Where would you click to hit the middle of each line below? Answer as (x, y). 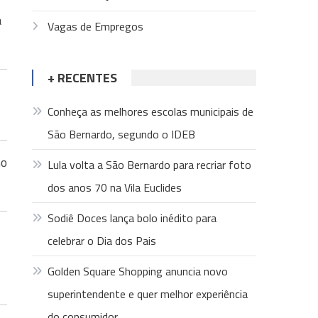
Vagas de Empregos (96, 26)
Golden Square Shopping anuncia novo (138, 271)
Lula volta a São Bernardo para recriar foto (150, 165)
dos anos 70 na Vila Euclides (115, 187)
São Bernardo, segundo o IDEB (122, 134)
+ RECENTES (83, 78)
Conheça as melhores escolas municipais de (151, 111)
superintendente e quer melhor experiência (148, 294)
